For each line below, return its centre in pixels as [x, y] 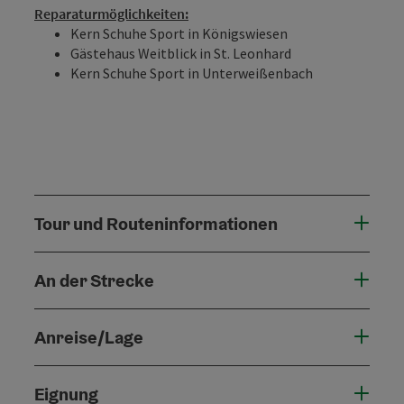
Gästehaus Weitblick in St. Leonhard [181, 53]
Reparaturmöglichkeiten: [111, 13]
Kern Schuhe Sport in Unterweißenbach [192, 73]
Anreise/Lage [89, 337]
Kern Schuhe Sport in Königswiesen [179, 33]
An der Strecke [94, 280]
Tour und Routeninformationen [156, 223]
